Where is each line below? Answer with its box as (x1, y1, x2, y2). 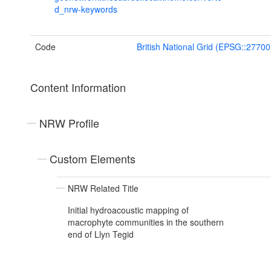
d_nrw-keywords (54, 3, 117, 16)
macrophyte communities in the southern (68, 216, 224, 229)
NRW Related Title (68, 182, 139, 195)
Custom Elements (50, 151, 135, 167)
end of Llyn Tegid (68, 228, 134, 241)
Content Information (30, 79, 126, 96)
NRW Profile (39, 115, 99, 131)
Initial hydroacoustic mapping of (68, 204, 189, 217)
